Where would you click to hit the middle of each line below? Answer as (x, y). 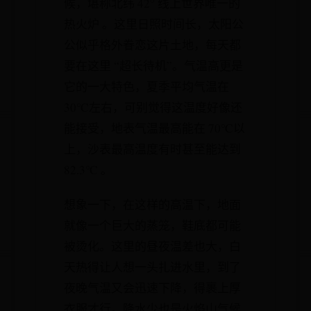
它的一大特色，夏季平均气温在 (146, 86)
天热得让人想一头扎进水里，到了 (152, 267)
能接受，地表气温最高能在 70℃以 (154, 128)
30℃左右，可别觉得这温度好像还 (153, 107)
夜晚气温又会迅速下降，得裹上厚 (152, 288)
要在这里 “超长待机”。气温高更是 (153, 66)
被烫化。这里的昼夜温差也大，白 (152, 246)
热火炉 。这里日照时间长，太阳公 (154, 24)
